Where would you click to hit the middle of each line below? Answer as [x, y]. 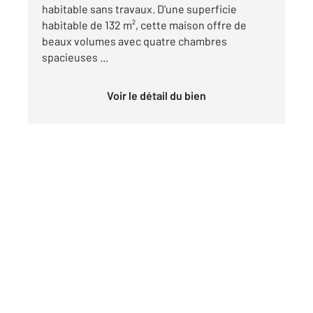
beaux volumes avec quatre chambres [134, 41]
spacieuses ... [75, 57]
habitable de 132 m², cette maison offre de [144, 25]
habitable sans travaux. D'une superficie [139, 9]
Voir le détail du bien [160, 96]
